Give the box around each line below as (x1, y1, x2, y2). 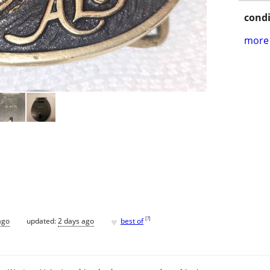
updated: (27, 215, 58, 226)
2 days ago (58, 215, 94, 226)
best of (121, 215, 143, 226)
